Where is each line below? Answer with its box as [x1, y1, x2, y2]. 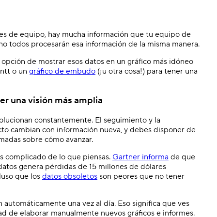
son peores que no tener [97, 171, 185, 182]
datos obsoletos [42, 171, 97, 182]
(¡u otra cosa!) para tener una [95, 66, 198, 76]
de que [169, 152, 195, 162]
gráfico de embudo [29, 66, 95, 76]
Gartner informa [112, 152, 169, 162]
